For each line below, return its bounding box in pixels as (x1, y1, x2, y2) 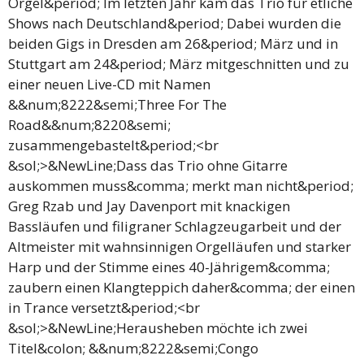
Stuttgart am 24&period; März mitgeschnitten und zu (8, 54, 349, 73)
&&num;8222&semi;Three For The (8, 95, 227, 114)
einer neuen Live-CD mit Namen (8, 75, 210, 93)
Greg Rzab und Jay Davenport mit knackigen (8, 197, 290, 215)
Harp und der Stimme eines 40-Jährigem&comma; (8, 258, 330, 276)
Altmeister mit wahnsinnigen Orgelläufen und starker (8, 237, 351, 256)
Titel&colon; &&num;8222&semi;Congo (8, 339, 258, 357)
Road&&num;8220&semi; (8, 115, 171, 134)
